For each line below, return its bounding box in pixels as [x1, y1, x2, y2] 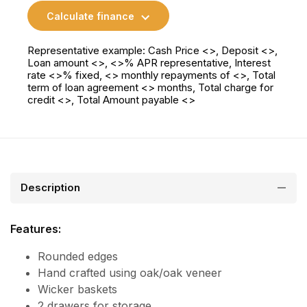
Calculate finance [47, 10, 134, 22]
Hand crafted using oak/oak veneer [38, 265, 222, 280]
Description [21, 181, 80, 195]
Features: [10, 221, 61, 236]
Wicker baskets [38, 282, 117, 296]
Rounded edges [38, 249, 118, 263]
